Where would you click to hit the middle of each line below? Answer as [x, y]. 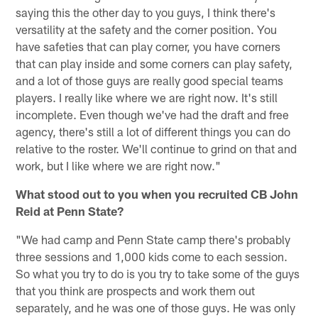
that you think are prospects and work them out [136, 290]
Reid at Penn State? [70, 210]
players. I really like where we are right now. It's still [147, 97]
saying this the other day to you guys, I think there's [146, 12]
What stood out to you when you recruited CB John [157, 193]
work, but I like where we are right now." [119, 165]
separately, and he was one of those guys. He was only [156, 307]
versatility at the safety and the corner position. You [147, 29]
